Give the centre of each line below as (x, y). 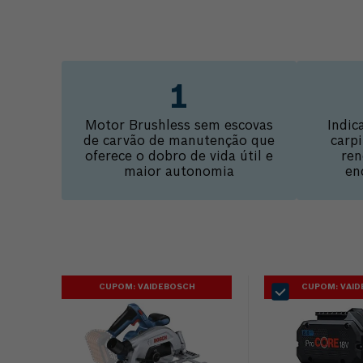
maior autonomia (179, 173)
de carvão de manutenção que (179, 142)
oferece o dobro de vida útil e (179, 158)
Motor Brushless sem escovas (179, 127)
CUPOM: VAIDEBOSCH (147, 287)
